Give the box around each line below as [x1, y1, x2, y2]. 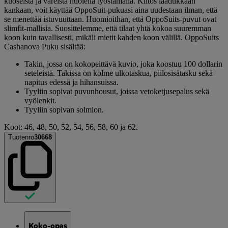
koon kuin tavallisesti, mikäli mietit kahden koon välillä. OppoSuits [4, 33, 219, 42]
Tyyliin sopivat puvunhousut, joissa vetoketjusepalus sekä [24, 87, 209, 96]
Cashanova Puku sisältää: [4, 42, 85, 51]
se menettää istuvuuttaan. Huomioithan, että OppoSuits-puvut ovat [4, 14, 216, 23]
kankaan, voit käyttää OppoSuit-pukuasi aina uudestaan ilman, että [4, 5, 217, 14]
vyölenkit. [24, 96, 59, 105]
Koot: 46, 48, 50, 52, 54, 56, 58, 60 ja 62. [4, 122, 138, 131]
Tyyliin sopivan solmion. [24, 105, 104, 114]
